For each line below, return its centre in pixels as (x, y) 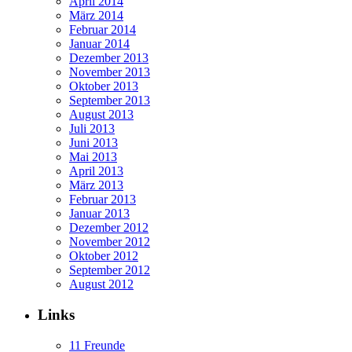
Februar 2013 (103, 200)
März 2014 (96, 16)
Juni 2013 (93, 143)
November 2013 (110, 72)
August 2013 (101, 115)
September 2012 (110, 270)
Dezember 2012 (109, 228)
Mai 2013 (93, 157)
